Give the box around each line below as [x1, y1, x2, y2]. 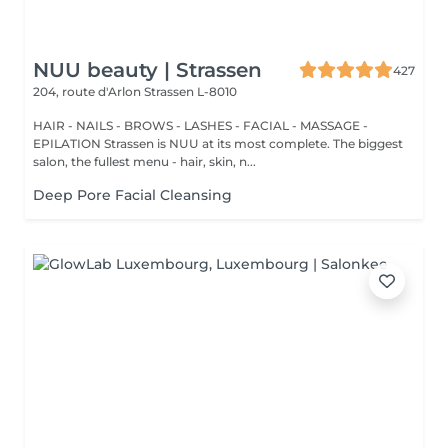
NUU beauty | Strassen [33, 58, 262, 82]
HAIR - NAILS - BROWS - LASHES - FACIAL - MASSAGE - [33, 118, 368, 133]
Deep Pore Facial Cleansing [33, 186, 232, 204]
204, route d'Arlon [33, 84, 144, 99]
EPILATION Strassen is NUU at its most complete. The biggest [33, 136, 403, 151]
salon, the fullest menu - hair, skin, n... [33, 154, 256, 169]
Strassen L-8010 [144, 84, 237, 99]
